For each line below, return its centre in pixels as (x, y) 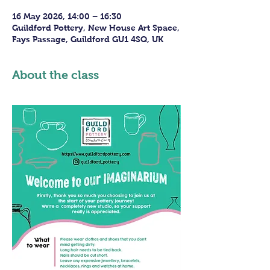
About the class (55, 75)
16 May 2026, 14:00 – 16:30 (67, 16)
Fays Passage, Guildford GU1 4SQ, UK (88, 39)
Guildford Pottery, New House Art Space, (96, 28)
